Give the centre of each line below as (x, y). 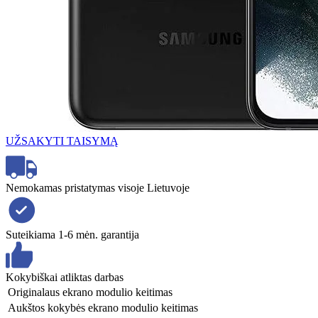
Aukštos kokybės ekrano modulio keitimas (103, 307)
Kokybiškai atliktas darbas (65, 277)
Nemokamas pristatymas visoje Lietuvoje (98, 187)
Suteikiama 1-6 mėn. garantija (72, 234)
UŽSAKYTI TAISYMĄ (62, 141)
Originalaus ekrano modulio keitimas (90, 292)
